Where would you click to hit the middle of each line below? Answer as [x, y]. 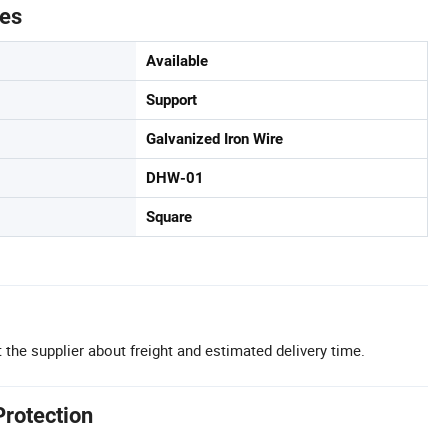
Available [177, 61]
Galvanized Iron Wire [214, 139]
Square [169, 217]
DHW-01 [175, 178]
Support [171, 100]
